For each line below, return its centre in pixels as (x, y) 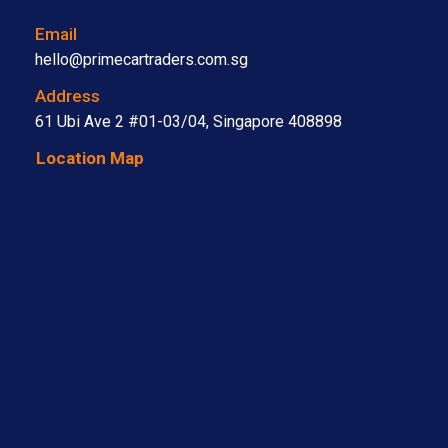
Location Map (90, 158)
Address (67, 96)
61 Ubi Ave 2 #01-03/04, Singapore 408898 (188, 122)
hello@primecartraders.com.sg (141, 60)
